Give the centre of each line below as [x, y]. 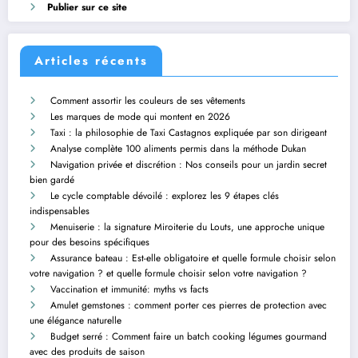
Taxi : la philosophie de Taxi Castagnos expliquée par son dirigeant [189, 133]
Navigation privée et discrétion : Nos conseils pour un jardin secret [189, 165]
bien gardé [52, 180]
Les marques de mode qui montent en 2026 [140, 117]
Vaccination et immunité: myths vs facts [129, 290]
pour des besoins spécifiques [89, 243]
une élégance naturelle [76, 321]
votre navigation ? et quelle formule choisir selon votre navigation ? [168, 274]
